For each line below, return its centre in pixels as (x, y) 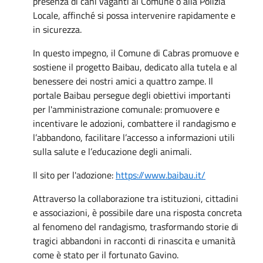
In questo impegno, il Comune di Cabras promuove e (136, 53)
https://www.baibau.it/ (161, 175)
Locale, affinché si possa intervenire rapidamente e (134, 15)
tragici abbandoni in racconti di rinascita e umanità (134, 240)
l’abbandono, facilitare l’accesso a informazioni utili (134, 137)
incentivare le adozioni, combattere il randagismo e (134, 123)
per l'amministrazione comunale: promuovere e (126, 109)
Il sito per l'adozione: (74, 175)
